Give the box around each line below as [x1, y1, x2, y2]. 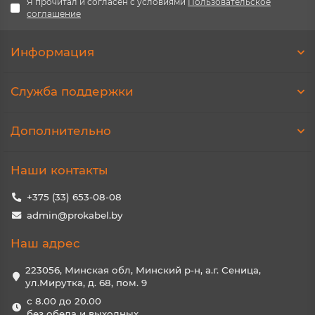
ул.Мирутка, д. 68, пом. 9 [25, 277, 147, 289]
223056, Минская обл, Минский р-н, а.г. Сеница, [25, 264, 261, 276]
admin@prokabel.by [26, 210, 122, 221]
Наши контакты [11, 163, 108, 178]
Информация [11, 45, 94, 60]
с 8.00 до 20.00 [26, 295, 101, 307]
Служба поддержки [11, 84, 134, 99]
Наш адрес [11, 236, 80, 251]
